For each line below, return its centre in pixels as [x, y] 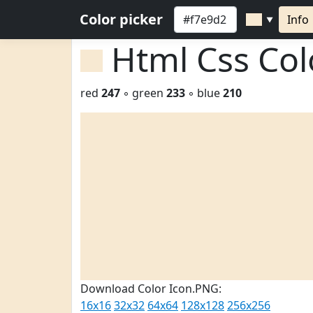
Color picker [121, 19]
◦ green [143, 93]
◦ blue [204, 93]
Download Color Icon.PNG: [151, 289]
